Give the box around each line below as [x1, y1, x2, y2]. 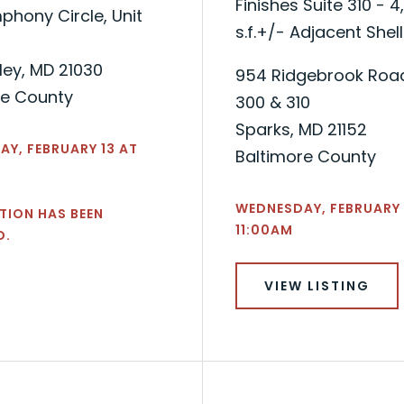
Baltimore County [234, 144, 376, 168]
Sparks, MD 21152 [234, 117, 367, 141]
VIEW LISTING [263, 276, 370, 295]
